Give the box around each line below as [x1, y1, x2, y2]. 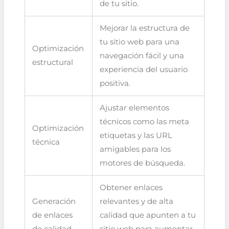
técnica [32, 137, 60, 147]
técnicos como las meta [100, 117, 190, 126]
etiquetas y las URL [100, 130, 173, 140]
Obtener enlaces [100, 182, 163, 192]
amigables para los [100, 144, 171, 154]
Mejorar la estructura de [100, 23, 190, 33]
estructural [32, 57, 74, 67]
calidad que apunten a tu [100, 210, 196, 220]
